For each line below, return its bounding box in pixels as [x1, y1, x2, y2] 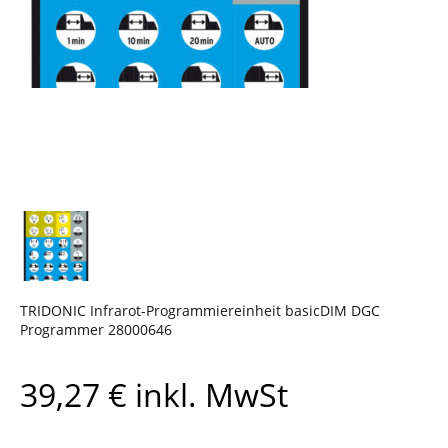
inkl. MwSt [127, 372, 288, 416]
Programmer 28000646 [20, 319, 172, 339]
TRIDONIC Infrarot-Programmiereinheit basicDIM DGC [20, 300, 380, 320]
